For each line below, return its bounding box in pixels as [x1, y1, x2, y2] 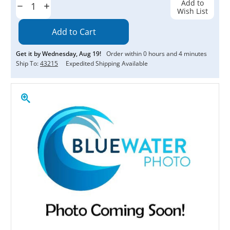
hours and [147, 49, 179, 58]
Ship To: [16, 59, 40, 68]
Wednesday [42, 49, 76, 58]
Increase [43, 2, 70, 12]
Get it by [16, 49, 42, 58]
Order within [106, 49, 143, 58]
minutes [182, 49, 207, 58]
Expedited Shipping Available [66, 59, 148, 68]
